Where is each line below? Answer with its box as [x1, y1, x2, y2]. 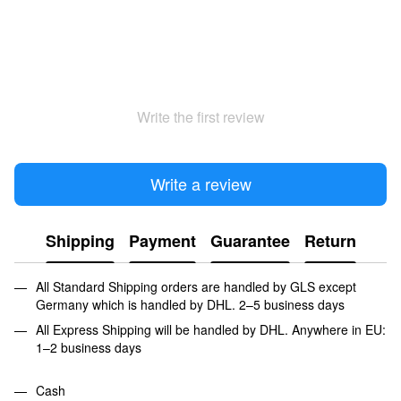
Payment [128, 229, 196, 253]
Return [303, 229, 356, 253]
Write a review [149, 172, 252, 196]
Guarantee [209, 229, 290, 253]
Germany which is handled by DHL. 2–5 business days [36, 294, 348, 313]
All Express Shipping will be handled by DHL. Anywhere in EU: [36, 320, 386, 338]
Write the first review [136, 106, 265, 127]
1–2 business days [36, 337, 141, 356]
